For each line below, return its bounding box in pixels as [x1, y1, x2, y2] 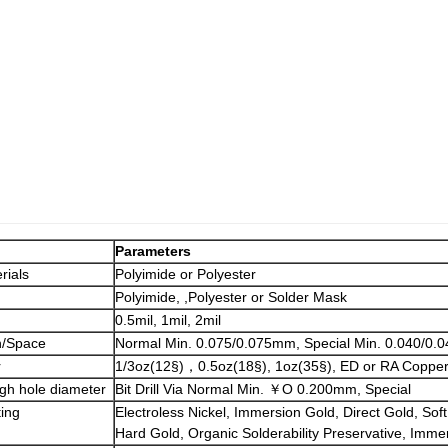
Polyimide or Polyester [115, 266, 256, 282]
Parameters [115, 243, 191, 259]
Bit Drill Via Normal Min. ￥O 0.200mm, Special [115, 381, 411, 397]
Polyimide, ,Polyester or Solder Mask [115, 289, 347, 305]
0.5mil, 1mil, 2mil [115, 312, 221, 328]
